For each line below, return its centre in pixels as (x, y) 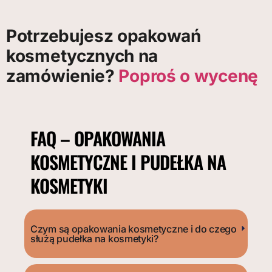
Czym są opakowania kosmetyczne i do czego (134, 229)
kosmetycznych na (82, 56)
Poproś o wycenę (186, 76)
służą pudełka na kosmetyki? (94, 238)
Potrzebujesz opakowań (104, 36)
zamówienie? (60, 76)
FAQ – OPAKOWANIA (98, 138)
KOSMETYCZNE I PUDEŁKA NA (128, 161)
